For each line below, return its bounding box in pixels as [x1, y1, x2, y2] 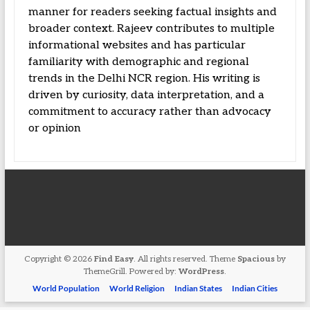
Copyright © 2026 [24, 254, 94, 264]
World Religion [109, 283, 165, 293]
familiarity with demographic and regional [28, 55, 249, 69]
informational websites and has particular [28, 39, 246, 52]
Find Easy [93, 254, 134, 264]
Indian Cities [231, 283, 277, 293]
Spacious [237, 254, 275, 264]
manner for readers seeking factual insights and [28, 6, 277, 19]
